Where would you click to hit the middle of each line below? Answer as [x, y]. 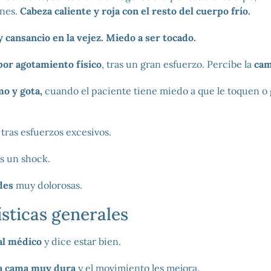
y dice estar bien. [82, 242]
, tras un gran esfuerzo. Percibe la [178, 64]
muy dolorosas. [47, 185]
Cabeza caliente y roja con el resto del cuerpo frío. [135, 11]
